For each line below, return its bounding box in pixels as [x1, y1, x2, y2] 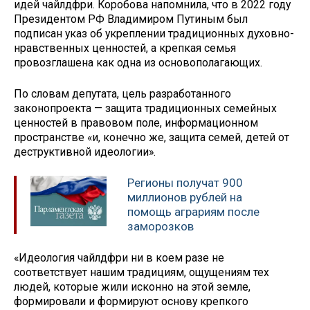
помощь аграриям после [127, 204, 259, 219]
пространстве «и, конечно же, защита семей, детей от [14, 131, 289, 145]
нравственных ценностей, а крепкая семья [14, 42, 236, 55]
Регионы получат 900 [127, 175, 243, 190]
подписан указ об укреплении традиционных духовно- [14, 27, 294, 41]
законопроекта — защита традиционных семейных [14, 102, 277, 116]
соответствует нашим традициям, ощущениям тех [14, 265, 269, 279]
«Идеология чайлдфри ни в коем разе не [14, 250, 224, 264]
